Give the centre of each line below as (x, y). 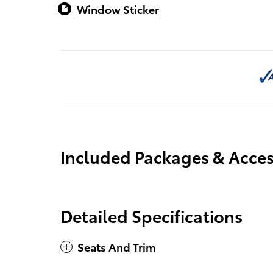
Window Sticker (118, 9)
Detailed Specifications (151, 216)
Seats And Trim (117, 247)
